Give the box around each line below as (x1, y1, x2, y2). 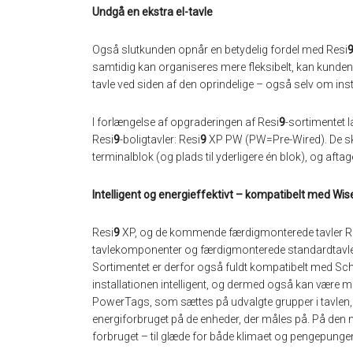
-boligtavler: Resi (120, 133, 200, 147)
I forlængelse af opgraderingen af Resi (92, 116, 279, 129)
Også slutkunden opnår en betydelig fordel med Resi (92, 43, 347, 57)
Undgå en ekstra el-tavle (92, 6, 213, 19)
